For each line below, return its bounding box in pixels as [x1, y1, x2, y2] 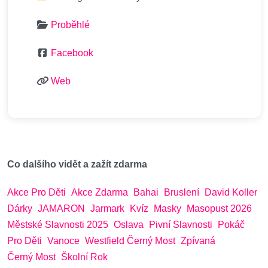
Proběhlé [51, 19, 90, 30]
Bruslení [164, 187, 199, 197]
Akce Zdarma [71, 187, 128, 197]
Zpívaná [181, 235, 215, 246]
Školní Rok [61, 251, 108, 262]
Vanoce [47, 235, 80, 246]
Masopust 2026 [187, 203, 252, 214]
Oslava [114, 219, 144, 230]
